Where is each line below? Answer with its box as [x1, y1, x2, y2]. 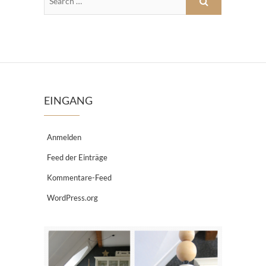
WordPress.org [47, 192, 98, 202]
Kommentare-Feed [47, 172, 112, 182]
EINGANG [44, 93, 93, 107]
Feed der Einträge [47, 152, 107, 162]
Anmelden [47, 132, 81, 142]
